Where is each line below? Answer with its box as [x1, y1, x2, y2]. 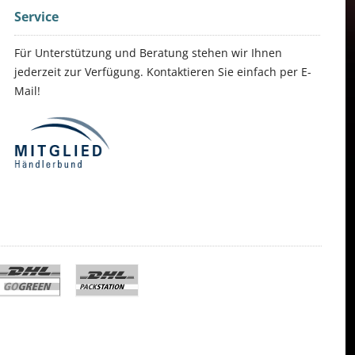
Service [14, 8, 59, 25]
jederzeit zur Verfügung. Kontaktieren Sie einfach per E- [14, 64, 311, 79]
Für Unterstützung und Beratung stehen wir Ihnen [14, 45, 282, 60]
